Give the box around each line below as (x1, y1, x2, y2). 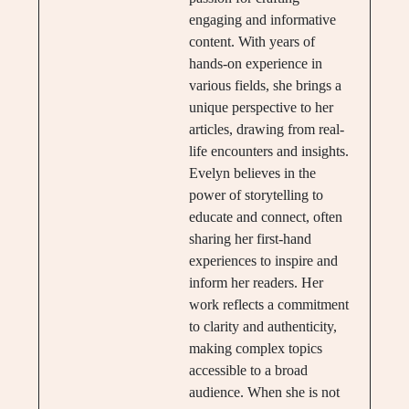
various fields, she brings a (188, 78, 341, 94)
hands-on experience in (188, 56, 322, 72)
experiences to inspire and (188, 253, 338, 269)
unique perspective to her (188, 100, 333, 116)
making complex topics (188, 341, 322, 357)
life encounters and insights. (188, 143, 349, 160)
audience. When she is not (188, 384, 340, 401)
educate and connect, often (188, 209, 342, 225)
